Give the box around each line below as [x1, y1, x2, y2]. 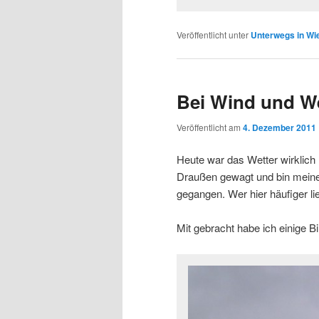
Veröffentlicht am [177, 120, 243, 133]
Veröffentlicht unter [177, 28, 249, 41]
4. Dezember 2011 [243, 120, 316, 134]
